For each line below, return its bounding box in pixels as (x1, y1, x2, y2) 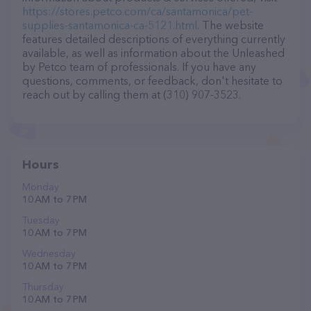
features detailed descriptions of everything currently (22, 32, 285, 46)
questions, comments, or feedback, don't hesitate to (22, 74, 283, 87)
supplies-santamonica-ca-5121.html (22, 18, 197, 32)
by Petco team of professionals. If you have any (22, 60, 256, 74)
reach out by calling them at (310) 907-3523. (22, 87, 241, 101)
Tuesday (22, 214, 60, 226)
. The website (197, 18, 264, 32)
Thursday (22, 280, 64, 293)
